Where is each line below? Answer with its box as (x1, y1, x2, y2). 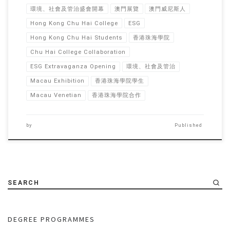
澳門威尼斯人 (149, 5, 186, 12)
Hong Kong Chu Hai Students (30, 33, 123, 41)
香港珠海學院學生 (94, 77, 144, 85)
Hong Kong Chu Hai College (30, 19, 118, 27)
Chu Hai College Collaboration (30, 48, 126, 55)
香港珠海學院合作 (91, 91, 141, 99)
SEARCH (8, 179, 40, 186)
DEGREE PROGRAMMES (8, 214, 95, 224)
